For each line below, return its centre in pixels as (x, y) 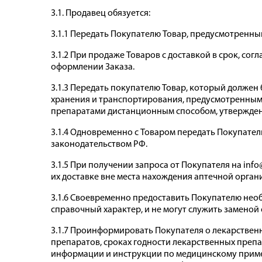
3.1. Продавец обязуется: (101, 14)
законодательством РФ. (99, 145)
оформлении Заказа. (93, 68)
